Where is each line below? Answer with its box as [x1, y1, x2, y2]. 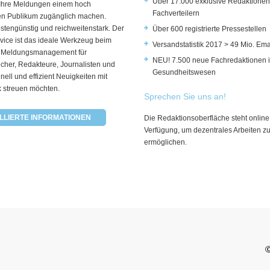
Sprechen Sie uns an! [144, 91, 226, 101]
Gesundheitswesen [152, 67, 216, 77]
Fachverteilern [152, 8, 199, 17]
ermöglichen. [144, 137, 187, 146]
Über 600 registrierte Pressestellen [152, 24, 266, 33]
